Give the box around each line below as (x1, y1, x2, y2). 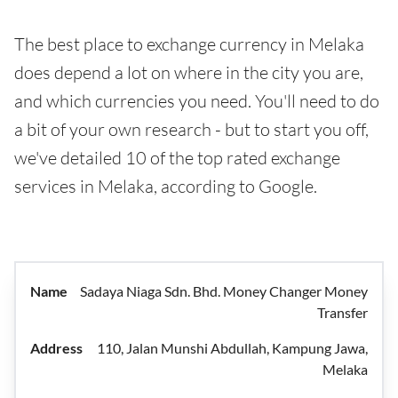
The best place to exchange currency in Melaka (14, 33, 364, 55)
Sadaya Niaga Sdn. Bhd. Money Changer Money (80, 283, 368, 299)
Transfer (317, 304, 368, 321)
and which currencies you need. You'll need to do (14, 90, 379, 112)
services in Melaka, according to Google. (14, 175, 317, 197)
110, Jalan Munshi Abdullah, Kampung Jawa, (97, 339, 368, 356)
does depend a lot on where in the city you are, (14, 61, 363, 84)
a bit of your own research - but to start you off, (14, 118, 369, 140)
